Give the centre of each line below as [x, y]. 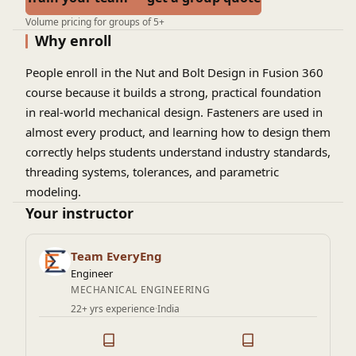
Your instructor [79, 213]
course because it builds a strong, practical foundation [173, 92]
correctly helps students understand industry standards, [178, 152]
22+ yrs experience [113, 309]
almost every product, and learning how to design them [178, 132]
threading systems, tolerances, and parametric [152, 172]
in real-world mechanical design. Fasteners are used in [174, 112]
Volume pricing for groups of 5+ [95, 22]
